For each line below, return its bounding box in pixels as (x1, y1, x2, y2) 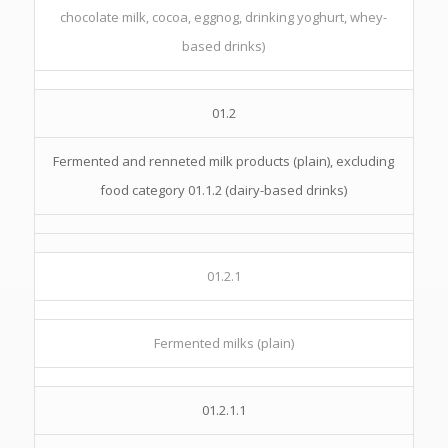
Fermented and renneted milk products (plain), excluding (53, 152, 395, 170)
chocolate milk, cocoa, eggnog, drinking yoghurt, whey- (60, 8, 388, 26)
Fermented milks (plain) (153, 334, 294, 352)
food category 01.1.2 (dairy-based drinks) (100, 181, 348, 199)
